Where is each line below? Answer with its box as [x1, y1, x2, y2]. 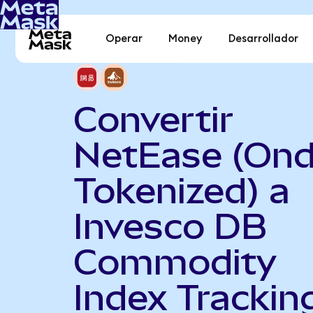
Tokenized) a [73, 170, 290, 211]
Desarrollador [228, 34, 298, 45]
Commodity [73, 241, 277, 282]
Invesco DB [73, 205, 267, 247]
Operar [105, 34, 143, 45]
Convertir [73, 99, 233, 140]
